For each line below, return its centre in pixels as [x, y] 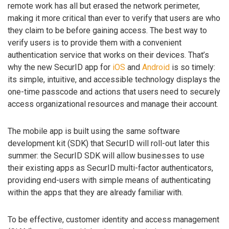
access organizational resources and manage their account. [113, 104]
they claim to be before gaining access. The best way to [107, 31]
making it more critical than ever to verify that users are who [114, 18]
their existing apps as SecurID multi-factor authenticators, [110, 168]
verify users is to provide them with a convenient [95, 43]
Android [156, 67]
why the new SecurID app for [60, 67]
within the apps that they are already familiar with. [95, 192]
